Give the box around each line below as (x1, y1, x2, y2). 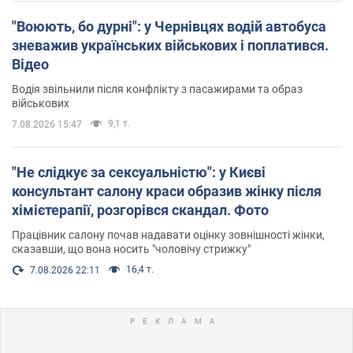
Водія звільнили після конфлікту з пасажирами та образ (12, 82, 303, 95)
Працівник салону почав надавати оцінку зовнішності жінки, (12, 228, 325, 241)
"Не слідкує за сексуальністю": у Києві (12, 163, 266, 180)
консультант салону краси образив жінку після (12, 182, 321, 199)
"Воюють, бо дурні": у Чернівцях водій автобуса (12, 17, 326, 35)
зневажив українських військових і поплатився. (12, 36, 329, 54)
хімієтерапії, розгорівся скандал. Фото (12, 201, 269, 218)
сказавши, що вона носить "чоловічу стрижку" (12, 242, 251, 255)
